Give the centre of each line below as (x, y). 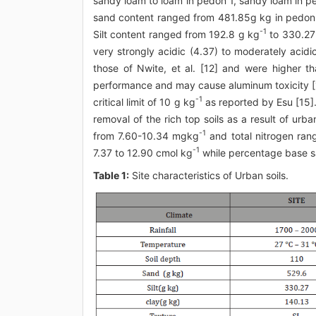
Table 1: (111, 175)
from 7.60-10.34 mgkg (146, 135)
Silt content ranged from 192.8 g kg (177, 34)
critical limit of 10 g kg (144, 102)
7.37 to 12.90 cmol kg (143, 152)
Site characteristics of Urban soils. (209, 175)
